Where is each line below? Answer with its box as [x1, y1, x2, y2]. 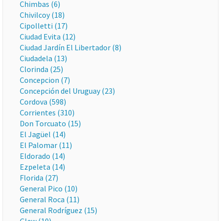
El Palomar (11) [20, 140, 72, 150]
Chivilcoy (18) [20, 10, 65, 20]
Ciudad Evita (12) [20, 32, 75, 41]
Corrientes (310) [20, 108, 74, 117]
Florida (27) [20, 173, 58, 183]
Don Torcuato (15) [20, 118, 81, 128]
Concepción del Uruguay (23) [20, 86, 115, 96]
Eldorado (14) [20, 151, 65, 161]
